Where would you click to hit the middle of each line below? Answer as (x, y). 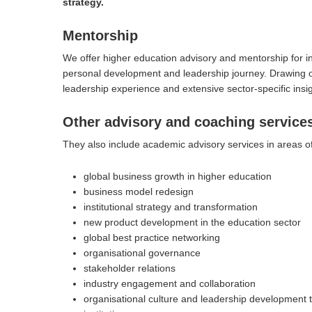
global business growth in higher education (178, 177)
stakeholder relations (130, 268)
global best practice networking (152, 238)
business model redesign (139, 192)
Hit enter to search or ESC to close (139, 185)
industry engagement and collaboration (170, 284)
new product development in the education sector (193, 223)
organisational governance (142, 253)
